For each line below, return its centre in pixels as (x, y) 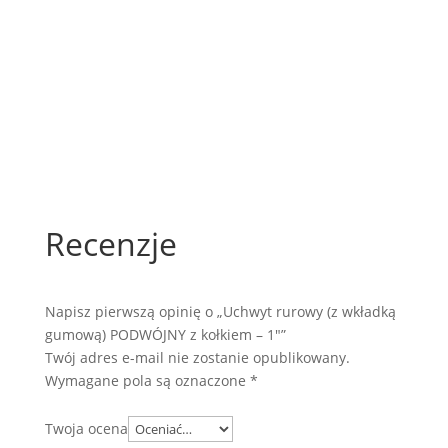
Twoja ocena (86, 429)
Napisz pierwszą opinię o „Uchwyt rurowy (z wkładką (220, 312)
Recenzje (110, 244)
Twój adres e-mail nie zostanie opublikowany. (197, 358)
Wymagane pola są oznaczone (147, 381)
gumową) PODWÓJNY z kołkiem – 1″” (165, 335)
